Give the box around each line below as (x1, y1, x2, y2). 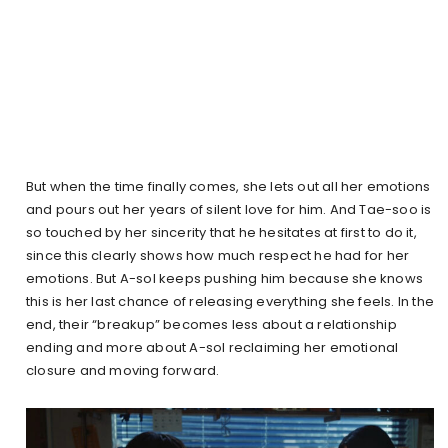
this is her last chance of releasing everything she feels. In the (26, 292, 435, 312)
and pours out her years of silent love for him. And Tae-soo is (26, 200, 432, 220)
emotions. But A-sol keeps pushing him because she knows (26, 269, 424, 289)
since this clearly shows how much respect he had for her (26, 246, 410, 266)
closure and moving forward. (26, 361, 220, 381)
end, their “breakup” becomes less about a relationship (26, 315, 397, 335)
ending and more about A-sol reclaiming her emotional (26, 338, 399, 358)
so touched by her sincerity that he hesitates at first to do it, (26, 223, 417, 243)
